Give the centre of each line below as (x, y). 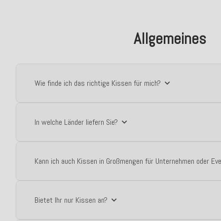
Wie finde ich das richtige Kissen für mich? (98, 83)
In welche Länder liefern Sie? (76, 122)
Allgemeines (170, 38)
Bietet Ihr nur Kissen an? (71, 200)
